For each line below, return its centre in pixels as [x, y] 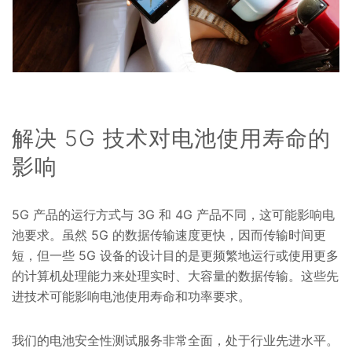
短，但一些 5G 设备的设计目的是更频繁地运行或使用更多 [175, 256]
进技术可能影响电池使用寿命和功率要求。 [131, 297]
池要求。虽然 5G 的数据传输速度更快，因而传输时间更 [169, 235]
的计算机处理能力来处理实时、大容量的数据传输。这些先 [175, 276]
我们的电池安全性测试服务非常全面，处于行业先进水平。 [175, 341]
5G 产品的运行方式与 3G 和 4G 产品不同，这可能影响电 [173, 215]
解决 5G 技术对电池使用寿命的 [171, 139]
